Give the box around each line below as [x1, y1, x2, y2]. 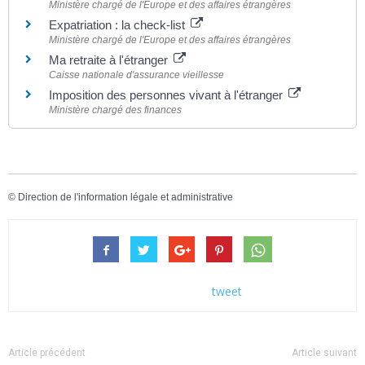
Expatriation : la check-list [49, 18, 188, 32]
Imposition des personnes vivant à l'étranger [49, 88, 286, 102]
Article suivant [292, 346, 357, 358]
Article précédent [8, 346, 86, 358]
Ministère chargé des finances [49, 104, 182, 116]
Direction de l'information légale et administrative [18, 191, 233, 204]
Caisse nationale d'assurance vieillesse [49, 69, 224, 81]
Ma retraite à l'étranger [49, 53, 171, 67]
